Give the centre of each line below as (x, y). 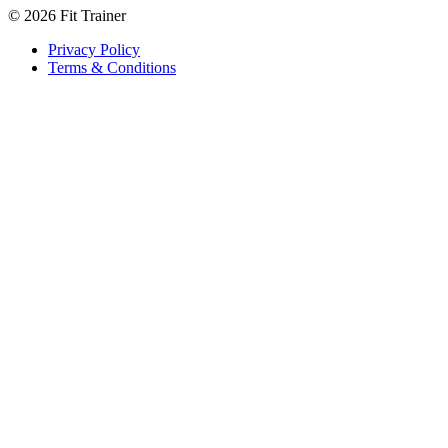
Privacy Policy (94, 50)
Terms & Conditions (112, 68)
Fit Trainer (91, 16)
